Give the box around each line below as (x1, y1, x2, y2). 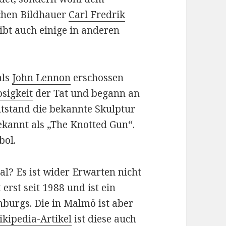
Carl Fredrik (69, 8, 126, 22)
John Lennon (12, 71, 71, 85)
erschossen (71, 71, 124, 85)
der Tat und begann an (33, 87, 140, 100)
